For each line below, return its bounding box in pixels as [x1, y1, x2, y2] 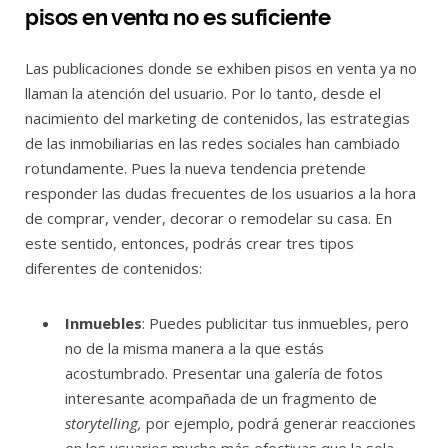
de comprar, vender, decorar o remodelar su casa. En [25, 207, 392, 228]
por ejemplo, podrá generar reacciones [146, 412, 416, 433]
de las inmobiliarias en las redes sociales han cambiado [25, 132, 400, 153]
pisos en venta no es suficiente [25, 3, 331, 30]
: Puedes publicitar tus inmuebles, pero [142, 312, 409, 333]
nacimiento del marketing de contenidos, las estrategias [25, 107, 410, 128]
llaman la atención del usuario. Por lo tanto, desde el [25, 82, 381, 103]
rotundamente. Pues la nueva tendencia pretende [25, 157, 366, 178]
